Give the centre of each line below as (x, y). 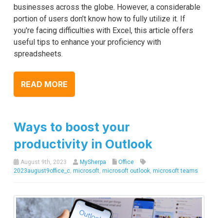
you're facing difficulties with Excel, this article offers (103, 30)
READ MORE (44, 84)
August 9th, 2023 (43, 162)
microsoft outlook (126, 171)
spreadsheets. (38, 54)
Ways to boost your (72, 127)
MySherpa (93, 162)
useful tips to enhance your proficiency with (87, 42)
